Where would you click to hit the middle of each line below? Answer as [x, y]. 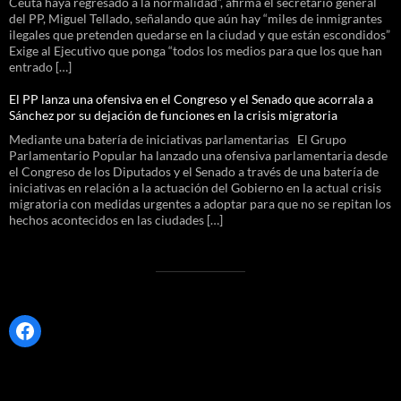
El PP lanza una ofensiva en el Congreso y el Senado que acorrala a [191, 98]
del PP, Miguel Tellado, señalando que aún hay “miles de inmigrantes [196, 18]
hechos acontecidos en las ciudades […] [116, 219]
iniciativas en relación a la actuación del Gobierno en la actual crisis [195, 187]
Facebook [59, 329]
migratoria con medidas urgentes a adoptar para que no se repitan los [200, 203]
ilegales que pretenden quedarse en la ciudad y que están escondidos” [200, 34]
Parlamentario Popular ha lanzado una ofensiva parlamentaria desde [198, 155]
